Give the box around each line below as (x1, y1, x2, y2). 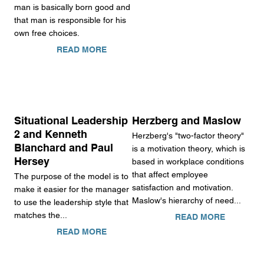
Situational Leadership (14, 114, 128, 127)
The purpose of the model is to (14, 171, 128, 181)
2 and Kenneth (14, 127, 87, 140)
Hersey (14, 154, 49, 167)
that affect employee (132, 170, 209, 180)
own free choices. (14, 28, 80, 38)
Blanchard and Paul (14, 141, 113, 154)
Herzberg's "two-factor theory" (132, 131, 245, 141)
